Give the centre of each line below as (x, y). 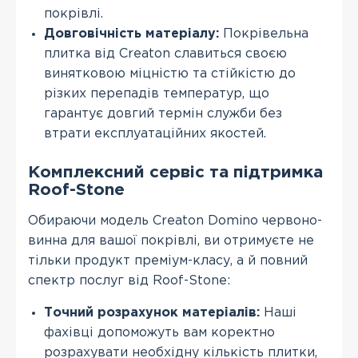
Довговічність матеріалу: (131, 34)
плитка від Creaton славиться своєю (165, 54)
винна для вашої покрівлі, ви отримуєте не (171, 241)
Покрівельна (264, 34)
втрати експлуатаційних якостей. (155, 134)
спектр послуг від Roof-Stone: (129, 281)
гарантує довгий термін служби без (163, 114)
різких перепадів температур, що (157, 94)
